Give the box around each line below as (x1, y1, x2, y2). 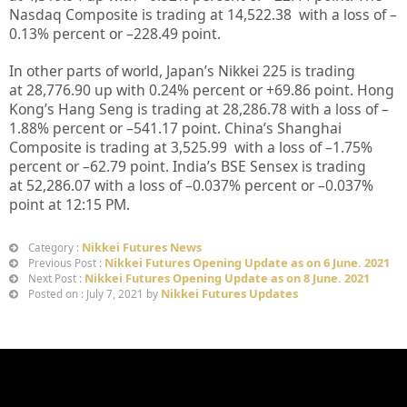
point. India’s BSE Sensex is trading (130, 155, 366, 176)
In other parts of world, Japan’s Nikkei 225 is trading (9, 60, 355, 81)
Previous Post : (25, 255, 104, 270)
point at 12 (9, 194, 82, 214)
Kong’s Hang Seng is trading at (9, 98, 223, 119)
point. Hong (314, 79, 394, 100)
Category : (25, 240, 82, 254)
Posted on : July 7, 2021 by (25, 286, 161, 301)
